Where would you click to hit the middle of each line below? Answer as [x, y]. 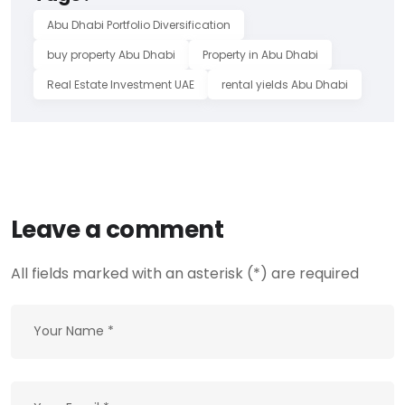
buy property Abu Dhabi [111, 54]
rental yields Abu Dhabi [285, 84]
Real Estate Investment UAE [121, 84]
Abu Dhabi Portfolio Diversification [139, 24]
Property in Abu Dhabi [260, 54]
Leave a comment [118, 229]
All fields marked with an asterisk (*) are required [185, 273]
